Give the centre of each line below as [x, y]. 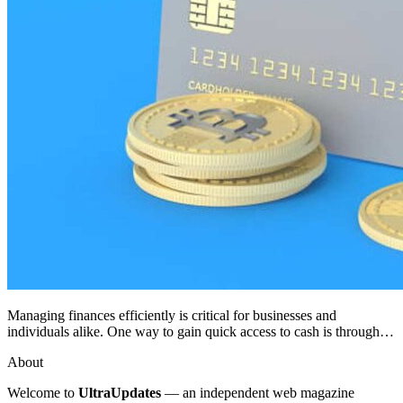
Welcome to [43, 392]
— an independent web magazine [258, 392]
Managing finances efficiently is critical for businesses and [172, 315]
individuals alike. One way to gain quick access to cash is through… [201, 331]
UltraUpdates [120, 392]
